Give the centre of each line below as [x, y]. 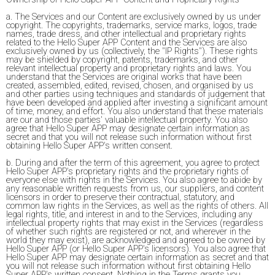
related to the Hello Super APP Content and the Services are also [126, 42]
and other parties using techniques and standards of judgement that [136, 94]
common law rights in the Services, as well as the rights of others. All [137, 206]
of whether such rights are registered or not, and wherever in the [128, 231]
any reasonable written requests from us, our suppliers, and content [135, 188]
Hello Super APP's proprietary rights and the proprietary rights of [127, 171]
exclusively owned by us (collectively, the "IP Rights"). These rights [132, 51]
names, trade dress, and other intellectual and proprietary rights [126, 34]
